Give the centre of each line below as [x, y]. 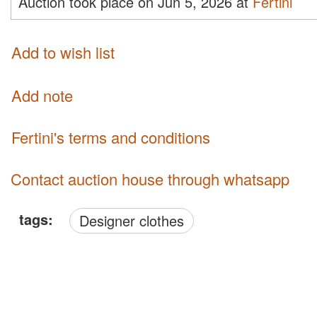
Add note [42, 96]
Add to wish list [63, 52]
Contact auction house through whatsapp [150, 179]
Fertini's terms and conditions [115, 137]
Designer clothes [137, 221]
